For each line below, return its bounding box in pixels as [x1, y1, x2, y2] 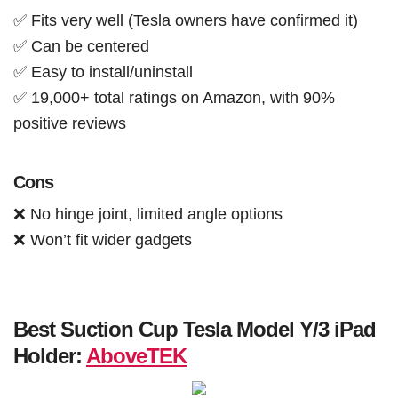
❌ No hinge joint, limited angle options [13, 204, 283, 224]
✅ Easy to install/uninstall [13, 62, 193, 82]
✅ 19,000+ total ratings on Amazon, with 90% [13, 88, 335, 107]
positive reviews [13, 114, 126, 133]
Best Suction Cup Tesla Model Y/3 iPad [13, 317, 376, 342]
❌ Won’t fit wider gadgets [13, 230, 192, 250]
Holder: [13, 344, 86, 369]
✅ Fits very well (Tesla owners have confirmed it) [13, 11, 358, 30]
